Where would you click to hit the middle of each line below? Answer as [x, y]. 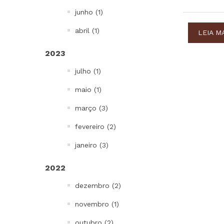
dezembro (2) [98, 185]
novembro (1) [97, 204]
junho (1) [89, 12]
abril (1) [87, 30]
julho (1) [88, 71]
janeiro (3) [92, 145]
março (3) [91, 108]
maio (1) [88, 89]
